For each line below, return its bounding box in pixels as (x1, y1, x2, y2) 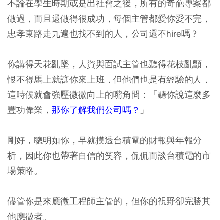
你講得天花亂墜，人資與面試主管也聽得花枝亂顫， (7, 58, 211, 70)
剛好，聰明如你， (7, 134, 78, 146)
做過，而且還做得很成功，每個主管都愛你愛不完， (7, 12, 211, 24)
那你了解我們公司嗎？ (52, 104, 140, 115)
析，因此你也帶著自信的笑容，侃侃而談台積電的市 (7, 149, 211, 161)
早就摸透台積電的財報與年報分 (78, 134, 202, 146)
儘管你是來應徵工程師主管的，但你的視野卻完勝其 (7, 195, 211, 207)
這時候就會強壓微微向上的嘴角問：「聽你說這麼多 (7, 88, 211, 100)
